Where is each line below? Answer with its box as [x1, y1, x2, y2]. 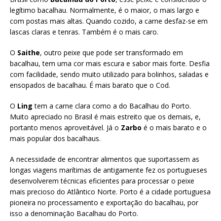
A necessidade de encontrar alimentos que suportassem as [10, 154, 199, 164]
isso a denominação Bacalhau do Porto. [10, 209, 138, 219]
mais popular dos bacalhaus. [10, 134, 101, 144]
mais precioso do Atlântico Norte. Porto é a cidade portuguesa [10, 187, 211, 197]
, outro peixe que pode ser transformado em [40, 48, 183, 58]
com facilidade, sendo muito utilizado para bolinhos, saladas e [10, 70, 209, 79]
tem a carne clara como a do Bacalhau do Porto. [33, 101, 191, 111]
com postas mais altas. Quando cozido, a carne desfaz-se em [10, 16, 208, 26]
